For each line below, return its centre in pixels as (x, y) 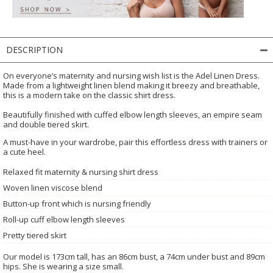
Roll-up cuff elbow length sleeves (64, 219)
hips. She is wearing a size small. (63, 266)
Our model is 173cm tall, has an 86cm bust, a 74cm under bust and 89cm (134, 256)
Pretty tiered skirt (35, 235)
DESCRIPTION (34, 49)
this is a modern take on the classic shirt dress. (89, 95)
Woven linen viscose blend (53, 187)
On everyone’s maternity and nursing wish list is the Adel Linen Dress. (131, 75)
